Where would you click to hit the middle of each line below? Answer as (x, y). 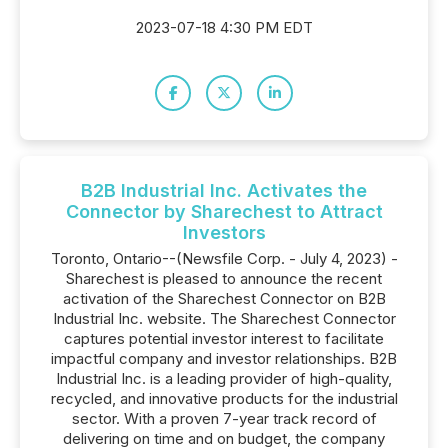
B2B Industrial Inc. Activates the (224, 190)
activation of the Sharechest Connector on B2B (224, 298)
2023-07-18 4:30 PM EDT (224, 27)
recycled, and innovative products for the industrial (224, 398)
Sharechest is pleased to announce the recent (224, 278)
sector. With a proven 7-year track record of (224, 418)
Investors (224, 232)
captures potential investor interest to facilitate (224, 338)
